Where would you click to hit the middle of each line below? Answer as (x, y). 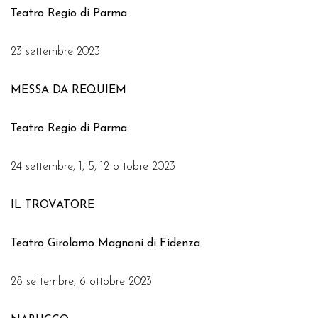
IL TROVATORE (53, 205)
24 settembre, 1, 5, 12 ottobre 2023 (93, 167)
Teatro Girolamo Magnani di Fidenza (105, 243)
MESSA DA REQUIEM (68, 90)
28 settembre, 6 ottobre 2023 (81, 282)
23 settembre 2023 (55, 52)
